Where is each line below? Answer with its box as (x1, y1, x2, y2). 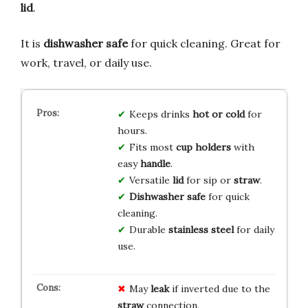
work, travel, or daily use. (21, 55, 152, 69)
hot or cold (192, 107, 245, 120)
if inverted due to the (168, 282, 270, 295)
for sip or (183, 173, 234, 186)
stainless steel (168, 223, 234, 236)
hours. (117, 124, 147, 137)
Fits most (129, 140, 176, 153)
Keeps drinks (129, 107, 192, 120)
